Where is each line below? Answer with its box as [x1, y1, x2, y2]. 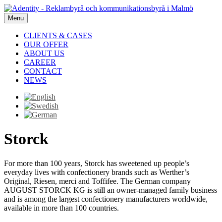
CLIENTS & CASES [24, 31, 92, 40]
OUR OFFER [24, 40, 68, 49]
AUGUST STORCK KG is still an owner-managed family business [4, 185, 217, 194]
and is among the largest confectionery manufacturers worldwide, [4, 194, 208, 203]
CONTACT [24, 67, 62, 75]
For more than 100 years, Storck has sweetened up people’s [4, 159, 189, 167]
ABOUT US [24, 49, 64, 57]
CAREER [24, 58, 56, 66]
